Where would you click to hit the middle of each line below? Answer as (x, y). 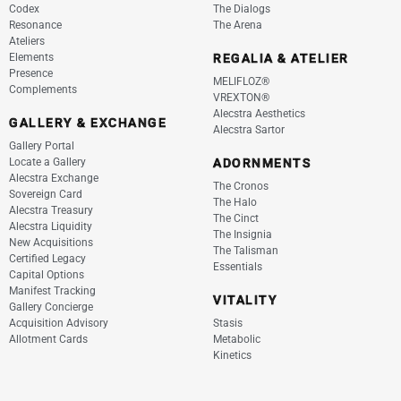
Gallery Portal (42, 146)
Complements (43, 90)
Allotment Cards (48, 339)
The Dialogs (242, 9)
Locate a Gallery (47, 162)
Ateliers (27, 41)
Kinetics (232, 355)
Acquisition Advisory (59, 323)
